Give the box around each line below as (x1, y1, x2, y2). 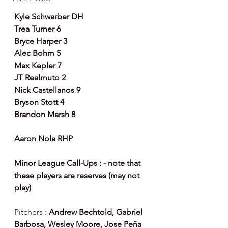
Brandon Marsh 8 (14, 109, 75, 119)
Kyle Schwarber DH (14, 12, 83, 21)
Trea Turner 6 (14, 24, 61, 34)
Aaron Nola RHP (14, 134, 73, 144)
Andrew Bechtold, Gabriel (49, 207, 145, 217)
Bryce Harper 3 (14, 36, 67, 46)
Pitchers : (14, 207, 49, 217)
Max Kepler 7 (14, 61, 62, 70)
